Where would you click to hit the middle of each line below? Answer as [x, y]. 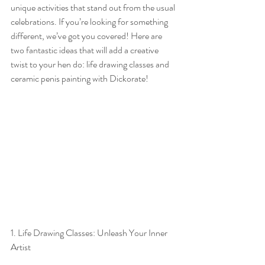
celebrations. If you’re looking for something [90, 22]
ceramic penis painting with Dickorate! [80, 78]
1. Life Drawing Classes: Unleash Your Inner [90, 233]
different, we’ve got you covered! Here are [87, 36]
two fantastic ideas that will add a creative [85, 50]
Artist [21, 247]
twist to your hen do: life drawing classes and [91, 64]
